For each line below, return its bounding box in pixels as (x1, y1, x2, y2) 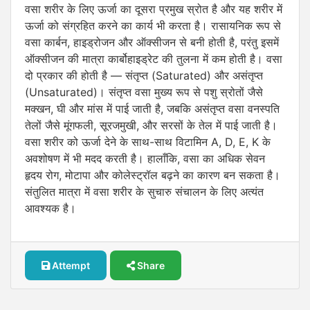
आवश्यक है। (25, 201, 76, 215)
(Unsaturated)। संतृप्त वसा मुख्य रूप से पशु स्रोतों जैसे (25, 85, 263, 99)
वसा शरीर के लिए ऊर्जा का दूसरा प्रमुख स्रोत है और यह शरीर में (25, 2, 282, 16)
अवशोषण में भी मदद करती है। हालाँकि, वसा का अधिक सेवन (25, 152, 265, 165)
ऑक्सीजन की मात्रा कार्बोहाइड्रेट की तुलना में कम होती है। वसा (25, 52, 282, 66)
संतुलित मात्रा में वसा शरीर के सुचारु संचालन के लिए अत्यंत (25, 185, 264, 199)
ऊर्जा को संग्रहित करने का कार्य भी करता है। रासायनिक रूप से (25, 19, 281, 33)
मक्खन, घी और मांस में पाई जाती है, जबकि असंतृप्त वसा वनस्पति (25, 102, 280, 116)
